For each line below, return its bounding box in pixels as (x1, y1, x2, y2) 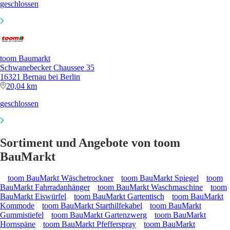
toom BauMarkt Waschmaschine (98, 183, 203, 192)
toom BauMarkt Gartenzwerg (51, 210, 147, 220)
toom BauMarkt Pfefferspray (43, 220, 136, 229)
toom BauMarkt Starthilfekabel (42, 201, 142, 210)
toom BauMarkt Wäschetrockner (8, 174, 113, 183)
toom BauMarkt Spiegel (121, 174, 199, 183)
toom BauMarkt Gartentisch (74, 192, 164, 201)
